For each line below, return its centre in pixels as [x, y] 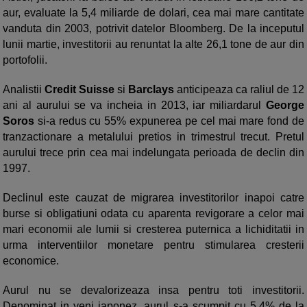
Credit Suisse [81, 90]
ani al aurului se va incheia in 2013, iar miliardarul [134, 106]
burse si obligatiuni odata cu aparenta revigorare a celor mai [153, 214]
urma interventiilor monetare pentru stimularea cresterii [153, 245]
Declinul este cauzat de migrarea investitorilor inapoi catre [153, 198]
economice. [31, 261]
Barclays [152, 90]
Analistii [24, 90]
